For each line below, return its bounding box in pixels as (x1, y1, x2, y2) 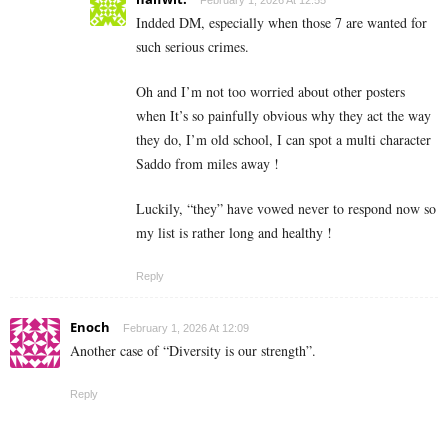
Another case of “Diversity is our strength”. (70, 340, 316, 360)
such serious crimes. (136, 36, 249, 56)
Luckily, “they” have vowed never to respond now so (136, 198, 436, 218)
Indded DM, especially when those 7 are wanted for (136, 12, 427, 32)
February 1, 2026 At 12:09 (123, 321, 249, 334)
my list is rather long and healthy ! (136, 222, 332, 242)
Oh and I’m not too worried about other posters (136, 81, 405, 101)
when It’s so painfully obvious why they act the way (136, 105, 431, 125)
